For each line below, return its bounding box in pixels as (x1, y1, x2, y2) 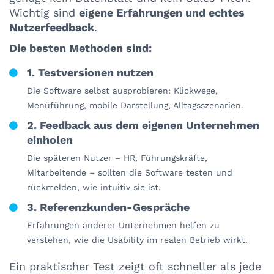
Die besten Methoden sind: (9, 42, 152, 55)
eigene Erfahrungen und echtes (79, 6, 245, 20)
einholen (27, 133, 73, 147)
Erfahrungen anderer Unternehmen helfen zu (27, 220, 220, 231)
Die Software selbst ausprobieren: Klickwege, (27, 86, 218, 96)
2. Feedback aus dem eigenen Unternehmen (27, 119, 259, 132)
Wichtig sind (9, 6, 79, 20)
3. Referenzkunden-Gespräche (27, 201, 190, 214)
